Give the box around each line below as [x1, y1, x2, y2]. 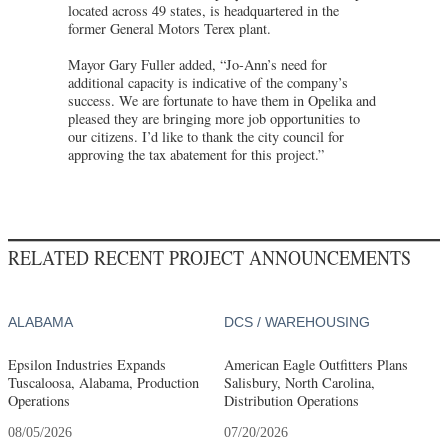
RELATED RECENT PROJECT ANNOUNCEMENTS [8, 243, 411, 272]
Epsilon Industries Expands [8, 354, 166, 374]
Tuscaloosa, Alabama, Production [8, 372, 199, 392]
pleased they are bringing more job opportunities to [68, 108, 360, 128]
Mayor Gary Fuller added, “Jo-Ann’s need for [68, 54, 327, 74]
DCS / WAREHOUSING [223, 313, 370, 330]
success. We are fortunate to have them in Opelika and [68, 90, 376, 110]
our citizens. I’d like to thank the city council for [68, 126, 344, 146]
